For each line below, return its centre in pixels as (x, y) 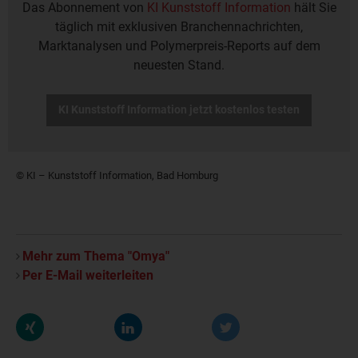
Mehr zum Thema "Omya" (96, 257)
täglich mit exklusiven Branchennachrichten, (179, 26)
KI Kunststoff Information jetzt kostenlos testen (179, 109)
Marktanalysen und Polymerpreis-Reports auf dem (179, 46)
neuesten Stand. (179, 65)
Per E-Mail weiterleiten (88, 276)
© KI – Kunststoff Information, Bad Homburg (117, 176)
